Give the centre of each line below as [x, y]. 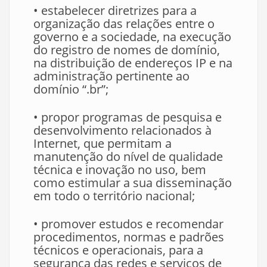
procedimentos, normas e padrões [129, 237]
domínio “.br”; [71, 89]
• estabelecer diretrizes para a [115, 10]
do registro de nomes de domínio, [127, 50]
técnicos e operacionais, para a [118, 250]
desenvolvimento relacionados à [122, 130]
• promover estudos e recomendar [128, 224]
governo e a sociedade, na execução [132, 37]
